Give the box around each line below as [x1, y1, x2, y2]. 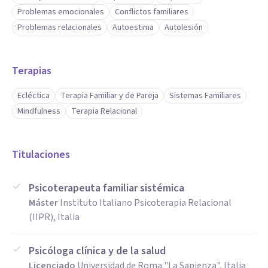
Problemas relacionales [17, 22, 102, 33]
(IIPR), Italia [29, 211, 80, 224]
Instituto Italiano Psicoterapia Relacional [60, 196, 232, 209]
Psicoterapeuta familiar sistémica [29, 181, 184, 196]
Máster [29, 196, 58, 209]
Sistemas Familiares [169, 90, 241, 102]
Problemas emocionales [17, 6, 104, 18]
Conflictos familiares [115, 6, 188, 18]
